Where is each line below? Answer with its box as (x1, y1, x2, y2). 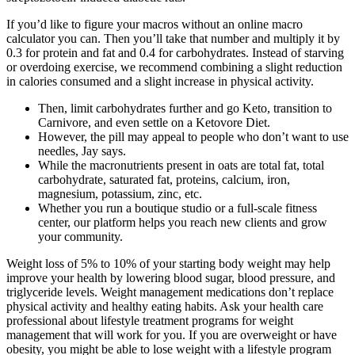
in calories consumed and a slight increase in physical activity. (6, 74, 314, 89)
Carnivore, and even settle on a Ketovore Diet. (38, 116, 270, 130)
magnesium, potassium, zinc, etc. (38, 187, 202, 201)
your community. (38, 230, 123, 244)
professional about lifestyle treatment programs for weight (6, 314, 293, 328)
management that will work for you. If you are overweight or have (6, 328, 337, 342)
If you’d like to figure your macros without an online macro (6, 17, 303, 32)
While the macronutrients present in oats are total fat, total (38, 158, 324, 173)
